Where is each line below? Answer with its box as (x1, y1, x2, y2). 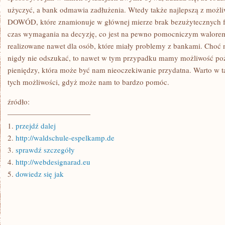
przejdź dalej (16, 121, 56, 131)
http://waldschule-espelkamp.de (16, 133, 115, 143)
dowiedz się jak (16, 169, 64, 179)
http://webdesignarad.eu (16, 157, 90, 167)
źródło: (8, 96, 30, 106)
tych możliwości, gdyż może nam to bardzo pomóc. (8, 77, 169, 87)
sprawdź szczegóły (16, 145, 75, 155)
